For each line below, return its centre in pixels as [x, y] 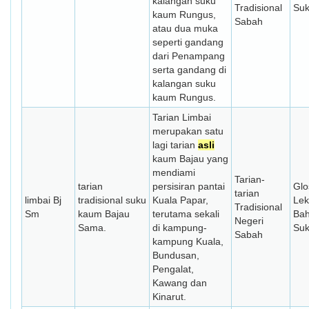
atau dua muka [185, 28]
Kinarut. [169, 297]
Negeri [249, 221]
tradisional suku [112, 200]
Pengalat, [173, 269]
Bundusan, [176, 255]
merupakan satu [188, 131]
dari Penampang [189, 56]
